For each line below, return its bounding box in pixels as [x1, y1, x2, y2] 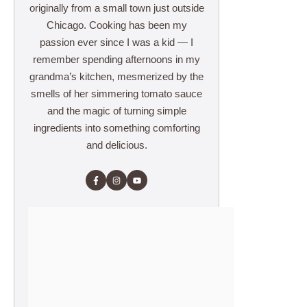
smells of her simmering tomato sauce [31, 88, 202, 100]
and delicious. [86, 139, 147, 151]
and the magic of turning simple [47, 105, 186, 117]
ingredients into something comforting [33, 122, 200, 134]
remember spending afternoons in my [33, 53, 200, 66]
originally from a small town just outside [29, 2, 204, 14]
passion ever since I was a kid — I [40, 36, 193, 49]
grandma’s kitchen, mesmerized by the [29, 71, 204, 83]
